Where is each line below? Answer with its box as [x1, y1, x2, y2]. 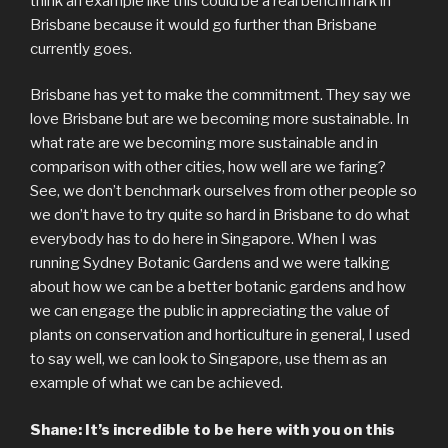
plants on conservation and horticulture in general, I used [30, 326, 410, 345]
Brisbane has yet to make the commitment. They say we [30, 86, 411, 105]
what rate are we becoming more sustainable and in [30, 134, 378, 153]
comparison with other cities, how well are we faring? [30, 158, 386, 177]
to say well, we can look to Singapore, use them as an [30, 350, 387, 369]
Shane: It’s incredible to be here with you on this [30, 420, 395, 439]
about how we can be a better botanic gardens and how [30, 278, 406, 297]
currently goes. [30, 39, 132, 58]
